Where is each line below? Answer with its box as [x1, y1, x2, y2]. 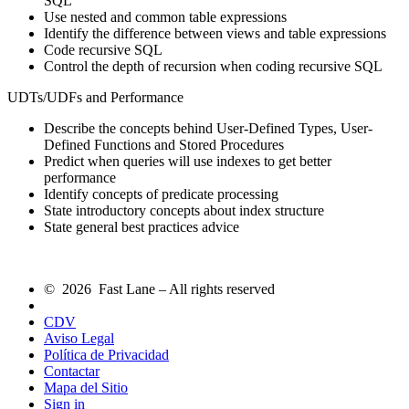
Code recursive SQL [44, 41, 163, 58]
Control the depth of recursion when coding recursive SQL [44, 58, 383, 74]
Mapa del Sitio [44, 379, 128, 395]
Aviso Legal [44, 330, 114, 346]
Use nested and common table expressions [44, 8, 287, 25]
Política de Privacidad [44, 346, 169, 362]
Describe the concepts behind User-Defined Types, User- [44, 120, 372, 136]
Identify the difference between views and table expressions [44, 25, 386, 41]
